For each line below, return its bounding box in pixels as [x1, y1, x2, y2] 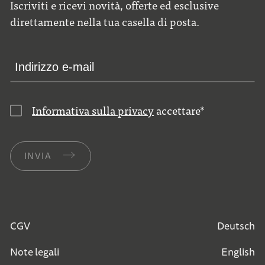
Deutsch [216, 219, 255, 234]
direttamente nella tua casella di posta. [10, 14, 200, 30]
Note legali [10, 245, 60, 260]
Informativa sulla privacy [32, 103, 154, 118]
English [221, 245, 255, 260]
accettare [154, 103, 201, 118]
